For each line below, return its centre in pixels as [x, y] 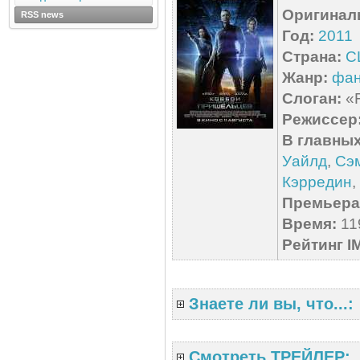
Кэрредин [317, 182]
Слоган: [312, 98]
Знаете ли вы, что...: [271, 304]
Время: [309, 224]
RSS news [42, 14]
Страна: [312, 57]
